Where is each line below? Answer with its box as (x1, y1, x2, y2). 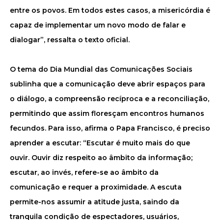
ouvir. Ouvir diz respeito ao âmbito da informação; (10, 153, 192, 162)
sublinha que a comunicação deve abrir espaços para (10, 80, 205, 88)
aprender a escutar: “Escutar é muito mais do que (10, 138, 190, 147)
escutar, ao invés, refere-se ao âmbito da (10, 168, 159, 177)
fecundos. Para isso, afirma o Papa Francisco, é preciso (10, 124, 210, 133)
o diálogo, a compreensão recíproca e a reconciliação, (10, 94, 209, 103)
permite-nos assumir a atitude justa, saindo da (10, 197, 179, 206)
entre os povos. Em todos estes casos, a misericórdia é (10, 6, 210, 15)
